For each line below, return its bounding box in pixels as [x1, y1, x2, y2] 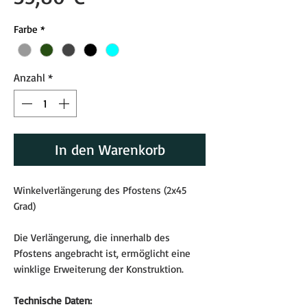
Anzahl [14, 70, 45, 84]
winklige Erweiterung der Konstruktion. [14, 262, 184, 275]
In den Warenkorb [54, 140, 165, 158]
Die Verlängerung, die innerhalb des [14, 230, 170, 244]
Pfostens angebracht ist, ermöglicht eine [14, 246, 191, 260]
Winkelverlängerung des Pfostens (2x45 [14, 183, 186, 197]
